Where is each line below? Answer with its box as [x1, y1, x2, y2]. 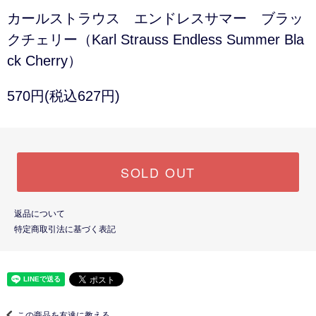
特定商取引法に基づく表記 [14, 224, 116, 235]
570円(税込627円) [7, 88, 120, 104]
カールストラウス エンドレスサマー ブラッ [7, 11, 303, 27]
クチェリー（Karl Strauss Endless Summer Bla [7, 32, 304, 48]
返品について [14, 209, 65, 219]
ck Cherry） [7, 53, 82, 69]
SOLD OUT [120, 163, 196, 182]
